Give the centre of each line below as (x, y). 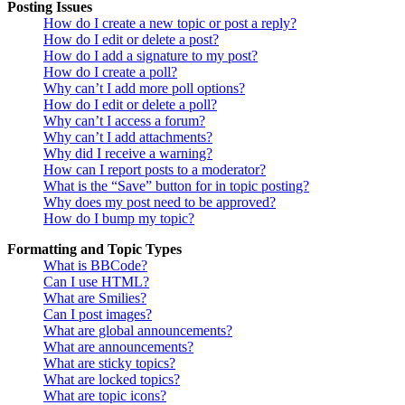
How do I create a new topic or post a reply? (170, 24)
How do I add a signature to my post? (151, 56)
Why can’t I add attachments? (128, 137)
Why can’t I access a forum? (124, 121)
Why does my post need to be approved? (160, 202)
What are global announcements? (138, 331)
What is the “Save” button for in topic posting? (176, 186)
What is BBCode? (95, 266)
